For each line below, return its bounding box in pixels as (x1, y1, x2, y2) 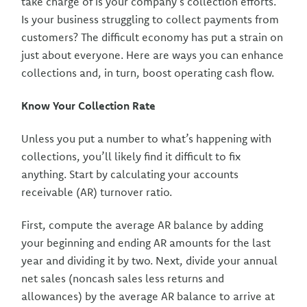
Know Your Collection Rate (21, 99, 156, 112)
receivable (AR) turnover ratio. (21, 185, 173, 199)
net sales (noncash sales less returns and (21, 271, 225, 285)
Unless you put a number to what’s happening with (21, 132, 272, 145)
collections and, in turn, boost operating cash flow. (21, 66, 275, 79)
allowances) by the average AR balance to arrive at (21, 289, 275, 303)
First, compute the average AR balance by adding (21, 218, 264, 232)
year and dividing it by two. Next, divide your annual (21, 254, 278, 267)
